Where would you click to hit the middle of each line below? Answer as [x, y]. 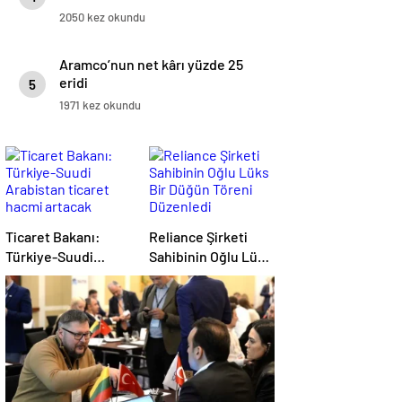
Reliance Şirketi [198, 237]
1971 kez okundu [100, 105]
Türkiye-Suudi [49, 257]
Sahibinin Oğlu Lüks [210, 257]
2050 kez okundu [102, 17]
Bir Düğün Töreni [201, 276]
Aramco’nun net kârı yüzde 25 [151, 65]
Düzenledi [180, 296]
